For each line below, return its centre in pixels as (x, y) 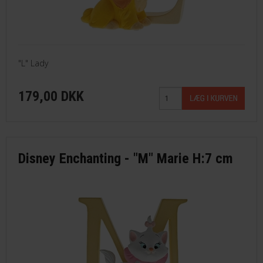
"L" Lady (33, 63)
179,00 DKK (51, 96)
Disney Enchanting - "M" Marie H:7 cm (126, 158)
